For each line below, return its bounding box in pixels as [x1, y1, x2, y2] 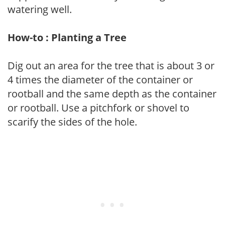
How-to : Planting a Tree [8, 30, 127, 44]
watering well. [8, 2, 72, 16]
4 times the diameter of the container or [8, 72, 193, 86]
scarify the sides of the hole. [8, 115, 137, 129]
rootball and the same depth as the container [8, 86, 216, 100]
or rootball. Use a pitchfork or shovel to [8, 100, 189, 115]
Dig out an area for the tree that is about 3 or [8, 58, 214, 72]
